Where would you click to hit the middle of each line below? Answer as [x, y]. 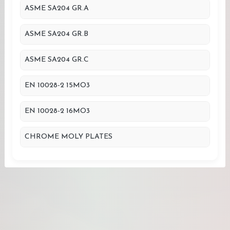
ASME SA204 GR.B [56, 34]
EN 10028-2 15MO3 [57, 85]
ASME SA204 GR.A [57, 8]
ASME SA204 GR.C [57, 60]
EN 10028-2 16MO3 [57, 111]
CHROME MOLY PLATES [69, 137]
